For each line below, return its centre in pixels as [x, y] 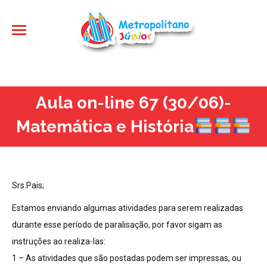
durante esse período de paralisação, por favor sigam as [117, 225]
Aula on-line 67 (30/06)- [133, 103]
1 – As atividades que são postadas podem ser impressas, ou [127, 258]
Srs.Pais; [28, 185]
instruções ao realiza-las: [59, 241]
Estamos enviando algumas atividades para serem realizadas [128, 208]
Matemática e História [105, 127]
